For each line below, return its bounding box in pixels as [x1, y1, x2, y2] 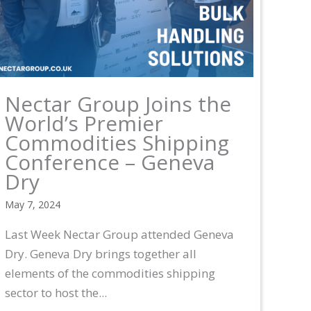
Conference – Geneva [5, 147, 215, 176]
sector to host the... [5, 284, 107, 301]
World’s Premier [5, 108, 163, 137]
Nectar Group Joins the [5, 89, 231, 118]
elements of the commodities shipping [5, 264, 215, 281]
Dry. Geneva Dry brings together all [5, 245, 196, 262]
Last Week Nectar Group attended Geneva [5, 226, 234, 242]
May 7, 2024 [5, 197, 60, 211]
